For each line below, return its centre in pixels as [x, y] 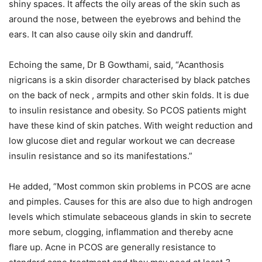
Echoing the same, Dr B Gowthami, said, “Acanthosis [116, 65]
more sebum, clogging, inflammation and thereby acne [121, 232]
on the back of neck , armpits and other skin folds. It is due [129, 95]
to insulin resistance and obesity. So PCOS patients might [127, 111]
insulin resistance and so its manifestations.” [101, 156]
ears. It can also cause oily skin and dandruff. [101, 35]
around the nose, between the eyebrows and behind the [125, 19]
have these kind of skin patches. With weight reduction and [131, 126]
